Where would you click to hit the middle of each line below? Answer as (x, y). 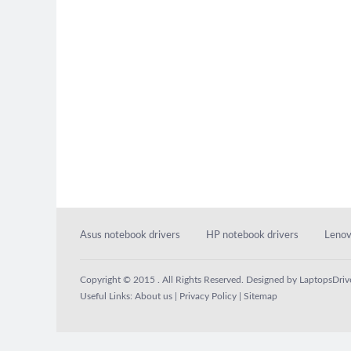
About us (154, 296)
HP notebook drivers (252, 235)
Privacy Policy (208, 296)
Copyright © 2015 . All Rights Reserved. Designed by (190, 280)
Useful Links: (107, 296)
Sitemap (261, 296)
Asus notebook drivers (130, 235)
